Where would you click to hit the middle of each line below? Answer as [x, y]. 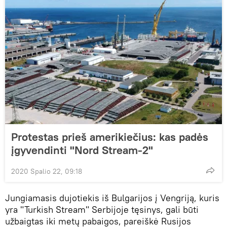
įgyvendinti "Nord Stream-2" [82, 150]
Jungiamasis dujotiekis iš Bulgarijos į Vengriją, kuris [112, 198]
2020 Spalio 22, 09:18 [47, 171]
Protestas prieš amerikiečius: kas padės [110, 137]
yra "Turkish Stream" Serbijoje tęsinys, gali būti [102, 209]
